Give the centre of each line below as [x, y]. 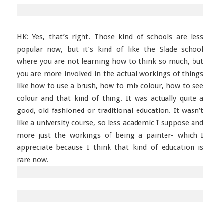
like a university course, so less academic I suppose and [110, 123]
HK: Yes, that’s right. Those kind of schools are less [110, 37]
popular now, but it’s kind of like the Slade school [110, 49]
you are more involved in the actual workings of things [110, 74]
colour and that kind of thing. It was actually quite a [110, 98]
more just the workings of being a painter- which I [110, 135]
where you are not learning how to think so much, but [110, 61]
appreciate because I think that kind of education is [110, 147]
